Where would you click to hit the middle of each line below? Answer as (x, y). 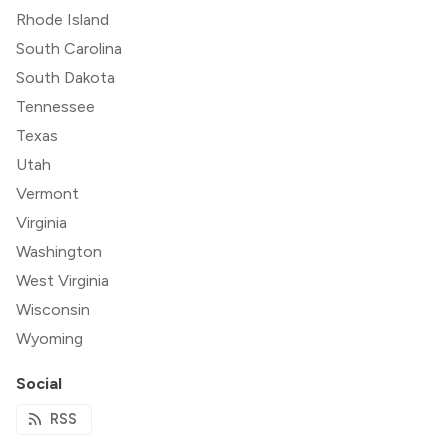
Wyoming (49, 338)
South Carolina (69, 48)
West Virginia (62, 280)
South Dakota (65, 77)
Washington (59, 251)
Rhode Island (62, 19)
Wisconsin (53, 309)
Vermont (47, 193)
